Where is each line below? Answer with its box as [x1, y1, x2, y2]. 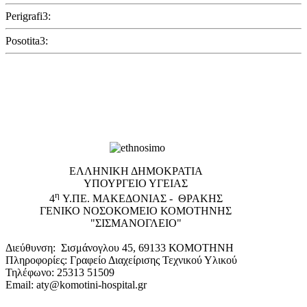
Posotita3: [5, 34, 48, 47]
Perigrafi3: [5, 10, 51, 22]
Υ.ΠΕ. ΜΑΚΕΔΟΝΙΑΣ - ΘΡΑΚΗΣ [59, 193, 223, 205]
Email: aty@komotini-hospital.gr [5, 278, 147, 291]
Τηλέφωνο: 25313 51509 [5, 266, 114, 278]
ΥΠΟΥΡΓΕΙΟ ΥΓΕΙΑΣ [84, 177, 188, 189]
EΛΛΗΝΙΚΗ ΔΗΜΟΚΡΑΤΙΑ [69, 164, 203, 177]
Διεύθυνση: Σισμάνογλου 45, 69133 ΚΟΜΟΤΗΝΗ [5, 241, 234, 254]
